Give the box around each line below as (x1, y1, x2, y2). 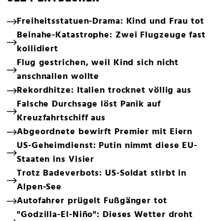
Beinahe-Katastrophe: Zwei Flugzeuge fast (17, 28, 206, 43)
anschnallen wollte (17, 70, 100, 84)
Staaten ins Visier (17, 152, 95, 167)
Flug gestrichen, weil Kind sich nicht (17, 56, 179, 71)
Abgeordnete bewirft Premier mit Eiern (17, 125, 193, 140)
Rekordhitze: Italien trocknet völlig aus (17, 83, 191, 98)
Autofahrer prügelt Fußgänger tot (17, 194, 167, 209)
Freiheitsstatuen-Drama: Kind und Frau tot (17, 14, 204, 29)
